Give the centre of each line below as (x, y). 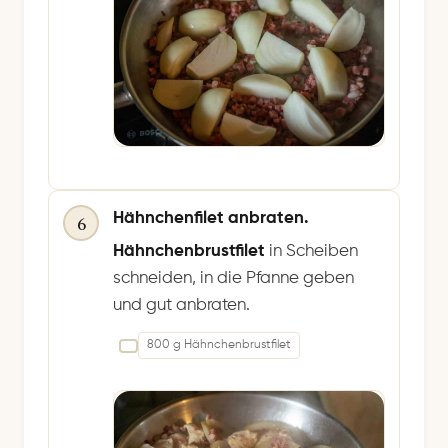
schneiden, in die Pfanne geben (233, 278)
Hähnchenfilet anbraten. (211, 218)
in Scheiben (313, 251)
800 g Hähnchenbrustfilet (219, 345)
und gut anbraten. (181, 305)
